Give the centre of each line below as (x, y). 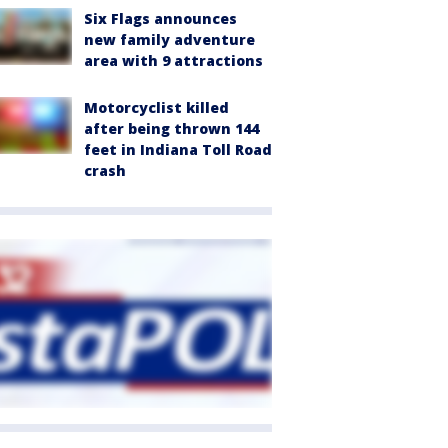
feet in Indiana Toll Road (178, 150)
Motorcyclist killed (156, 108)
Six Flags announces (160, 19)
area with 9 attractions (173, 61)
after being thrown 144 (171, 129)
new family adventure (169, 40)
